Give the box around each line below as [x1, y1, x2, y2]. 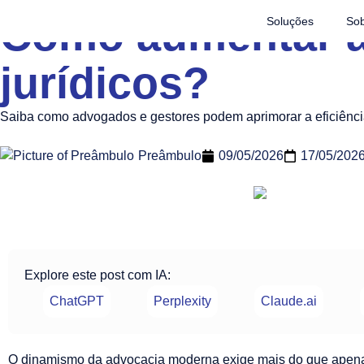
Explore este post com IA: [24, 268, 171, 283]
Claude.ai [260, 294, 317, 309]
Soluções [266, 15, 314, 28]
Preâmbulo [138, 149, 201, 163]
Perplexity [153, 294, 211, 309]
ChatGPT [49, 294, 104, 309]
